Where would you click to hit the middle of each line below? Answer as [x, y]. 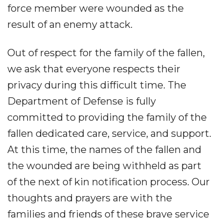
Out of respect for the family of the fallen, [106, 53]
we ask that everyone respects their [94, 69]
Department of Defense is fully [82, 101]
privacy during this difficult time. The [97, 85]
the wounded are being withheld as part [104, 166]
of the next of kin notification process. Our [109, 182]
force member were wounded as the [96, 8]
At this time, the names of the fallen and [104, 150]
